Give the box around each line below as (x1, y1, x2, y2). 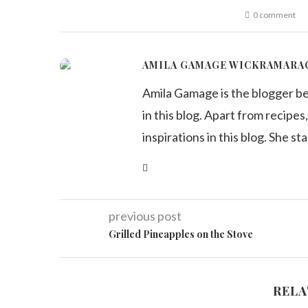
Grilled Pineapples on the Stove (109, 228, 253, 241)
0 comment (253, 10, 296, 20)
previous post (109, 208, 181, 223)
